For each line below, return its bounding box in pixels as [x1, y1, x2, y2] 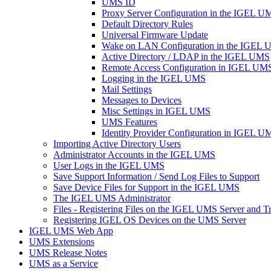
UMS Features [102, 117, 157, 127]
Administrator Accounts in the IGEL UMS [53, 149, 215, 160]
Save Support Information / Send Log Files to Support [53, 171, 260, 181]
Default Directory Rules [102, 19, 193, 29]
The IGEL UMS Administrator [53, 193, 171, 203]
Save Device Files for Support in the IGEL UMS [53, 182, 240, 192]
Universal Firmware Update [102, 30, 208, 40]
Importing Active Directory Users [53, 139, 181, 149]
